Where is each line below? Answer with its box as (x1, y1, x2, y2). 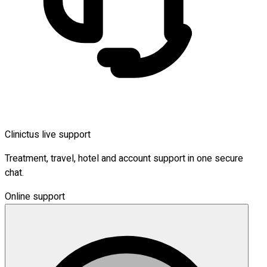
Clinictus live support (5, 128, 91, 142)
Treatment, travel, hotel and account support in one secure (5, 151, 243, 166)
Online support (5, 190, 65, 204)
